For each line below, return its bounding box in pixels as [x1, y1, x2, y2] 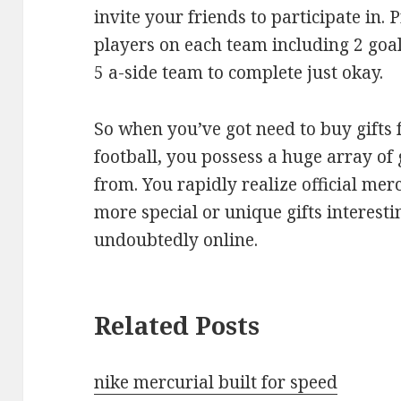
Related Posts [94, 308, 260, 342]
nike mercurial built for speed [94, 370, 338, 394]
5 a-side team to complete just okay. [94, 61, 384, 84]
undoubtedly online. [94, 227, 259, 252]
